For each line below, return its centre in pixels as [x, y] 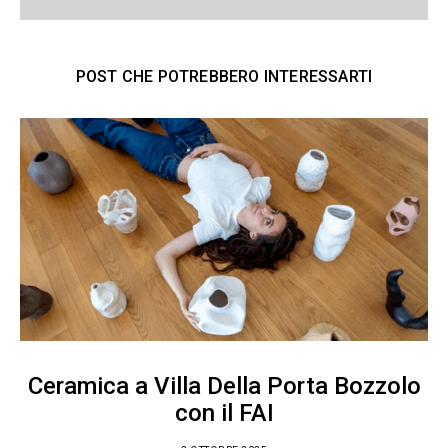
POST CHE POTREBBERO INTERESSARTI [224, 76]
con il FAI [224, 412]
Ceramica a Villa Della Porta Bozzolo [224, 385]
